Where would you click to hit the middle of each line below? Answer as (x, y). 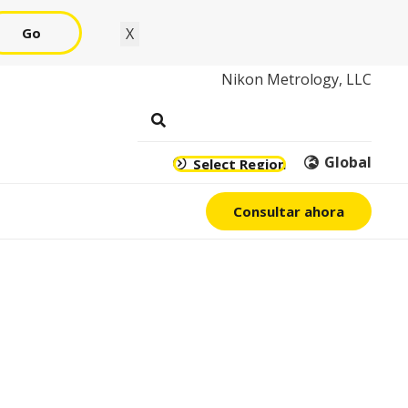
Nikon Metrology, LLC (297, 79)
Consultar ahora (289, 211)
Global (348, 162)
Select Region (240, 163)
